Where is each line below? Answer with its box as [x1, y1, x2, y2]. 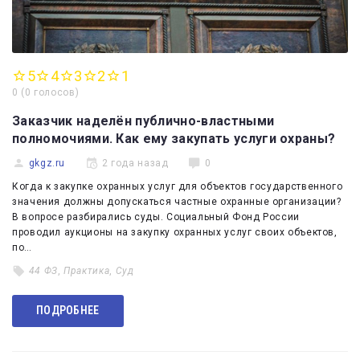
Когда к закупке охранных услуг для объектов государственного [12, 180, 343, 192]
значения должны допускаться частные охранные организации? [12, 195, 342, 207]
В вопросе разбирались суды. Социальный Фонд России [12, 211, 301, 223]
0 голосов [24, 86, 76, 98]
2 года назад [101, 157, 169, 169]
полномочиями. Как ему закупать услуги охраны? [12, 130, 336, 146]
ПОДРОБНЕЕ [36, 304, 100, 317]
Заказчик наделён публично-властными [12, 112, 275, 129]
